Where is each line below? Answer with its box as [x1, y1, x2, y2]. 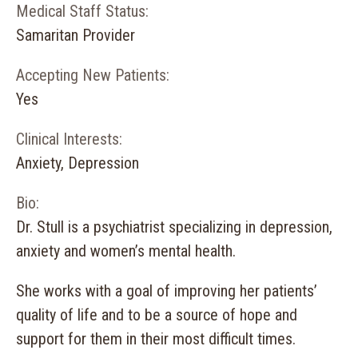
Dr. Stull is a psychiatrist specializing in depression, [16, 217, 332, 237]
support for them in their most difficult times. [16, 329, 296, 348]
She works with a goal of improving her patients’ [16, 281, 317, 300]
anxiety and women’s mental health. [16, 241, 236, 261]
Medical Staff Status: [16, 2, 149, 21]
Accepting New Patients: [16, 66, 169, 85]
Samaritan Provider [16, 26, 135, 45]
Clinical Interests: [16, 129, 122, 149]
